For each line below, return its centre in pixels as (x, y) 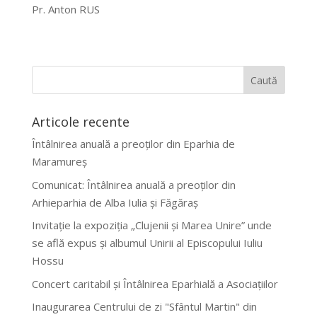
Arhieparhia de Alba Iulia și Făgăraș (115, 202)
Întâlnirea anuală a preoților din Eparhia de (133, 144)
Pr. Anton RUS (65, 10)
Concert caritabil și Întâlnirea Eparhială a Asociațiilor (155, 283)
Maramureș (59, 162)
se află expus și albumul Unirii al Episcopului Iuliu (147, 243)
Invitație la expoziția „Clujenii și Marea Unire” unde (151, 225)
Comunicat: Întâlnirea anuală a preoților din (133, 184)
